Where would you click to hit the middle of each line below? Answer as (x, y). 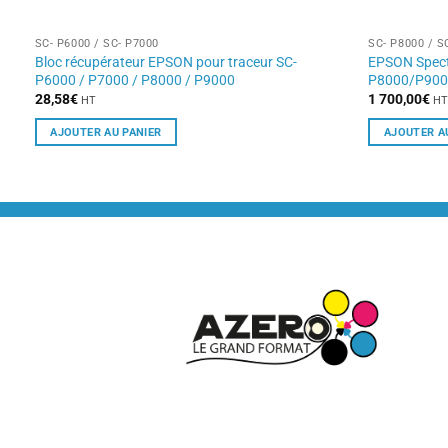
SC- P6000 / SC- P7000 (97, 44)
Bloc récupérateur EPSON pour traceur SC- (165, 61)
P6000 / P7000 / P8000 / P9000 (134, 79)
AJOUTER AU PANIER (106, 131)
